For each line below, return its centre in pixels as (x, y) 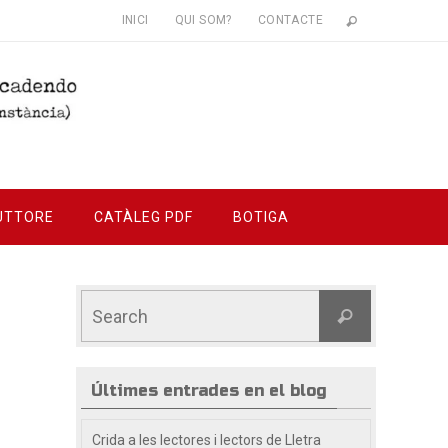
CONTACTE (290, 20)
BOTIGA (261, 217)
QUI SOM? (203, 20)
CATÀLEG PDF (143, 217)
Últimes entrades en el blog (209, 390)
